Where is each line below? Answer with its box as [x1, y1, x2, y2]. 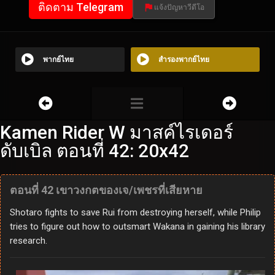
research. [10, 235, 47, 247]
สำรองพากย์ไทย [158, 55, 209, 64]
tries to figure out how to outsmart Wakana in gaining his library [10, 221, 265, 233]
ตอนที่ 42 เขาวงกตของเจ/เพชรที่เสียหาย [10, 184, 203, 197]
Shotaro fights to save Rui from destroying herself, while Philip [10, 207, 261, 219]
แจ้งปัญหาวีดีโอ [154, 3, 204, 12]
